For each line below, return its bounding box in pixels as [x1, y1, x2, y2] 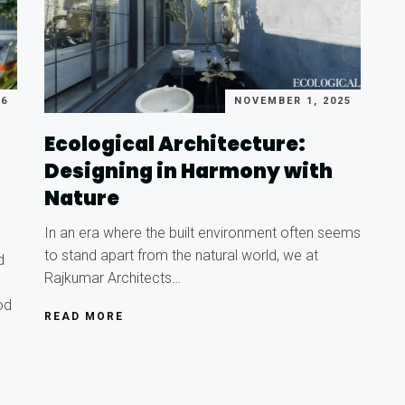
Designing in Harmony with [44, 156, 333, 185]
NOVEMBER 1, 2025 [234, 94, 352, 107]
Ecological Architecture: [44, 129, 306, 158]
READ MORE [44, 309, 124, 323]
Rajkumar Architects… [44, 268, 181, 287]
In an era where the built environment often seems [44, 223, 361, 241]
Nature [44, 184, 119, 212]
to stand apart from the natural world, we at [44, 246, 318, 264]
